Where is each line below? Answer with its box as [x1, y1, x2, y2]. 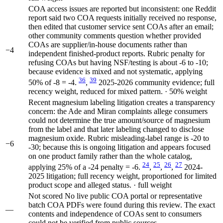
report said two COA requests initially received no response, [28, 13, 217, 22]
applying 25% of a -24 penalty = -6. [28, 162, 142, 171]
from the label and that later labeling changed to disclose [28, 124, 204, 133]
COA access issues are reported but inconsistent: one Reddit [28, 4, 216, 13]
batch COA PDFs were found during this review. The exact [28, 200, 215, 209]
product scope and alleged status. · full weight [28, 180, 172, 189]
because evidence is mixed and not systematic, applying [28, 67, 203, 76]
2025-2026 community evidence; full [99, 78, 215, 87]
